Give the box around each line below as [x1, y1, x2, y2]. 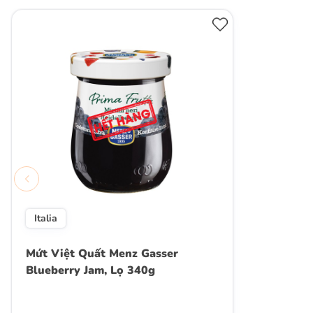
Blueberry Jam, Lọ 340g [26, 262, 155, 278]
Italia [34, 211, 57, 225]
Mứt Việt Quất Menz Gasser [26, 245, 178, 261]
